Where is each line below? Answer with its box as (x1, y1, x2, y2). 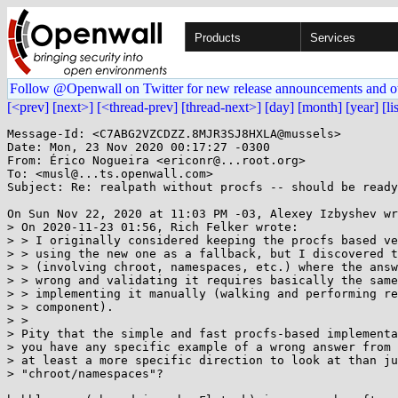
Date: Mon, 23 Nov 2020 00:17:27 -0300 (7, 140, 270, 154)
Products (195, 31, 241, 44)
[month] (298, 99, 342, 115)
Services (310, 31, 355, 44)
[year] (346, 99, 378, 115)
